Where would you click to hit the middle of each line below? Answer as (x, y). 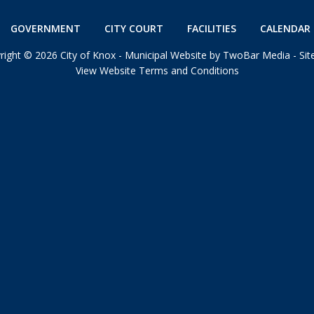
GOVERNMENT (45, 28)
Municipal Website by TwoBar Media (207, 55)
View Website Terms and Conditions (157, 70)
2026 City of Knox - (78, 55)
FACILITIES (211, 28)
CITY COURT (134, 28)
